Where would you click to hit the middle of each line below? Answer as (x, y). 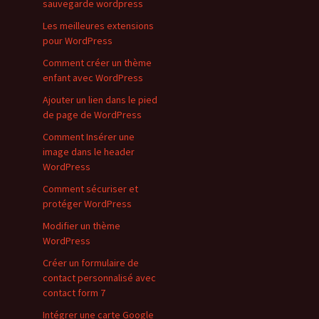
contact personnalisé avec (99, 278)
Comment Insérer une (89, 137)
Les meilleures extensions (98, 26)
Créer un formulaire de (91, 263)
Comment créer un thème (97, 63)
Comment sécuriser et (90, 189)
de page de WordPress (92, 115)
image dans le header (89, 152)
